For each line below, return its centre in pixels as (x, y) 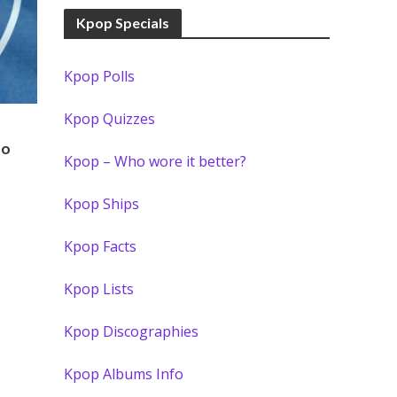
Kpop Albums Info (124, 374)
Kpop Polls (100, 76)
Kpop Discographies (132, 331)
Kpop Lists (99, 289)
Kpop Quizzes (110, 119)
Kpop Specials (123, 23)
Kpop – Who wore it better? (156, 161)
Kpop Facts (101, 246)
